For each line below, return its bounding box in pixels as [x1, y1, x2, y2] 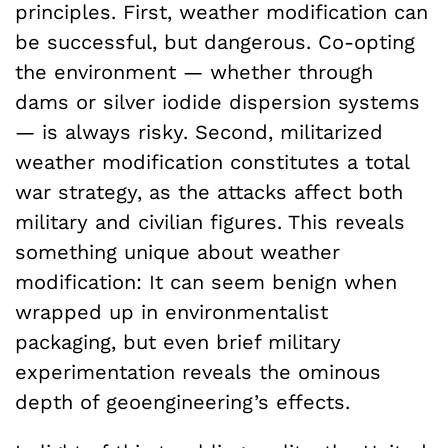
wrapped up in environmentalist [15, 299, 328, 324]
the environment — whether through [15, 59, 373, 84]
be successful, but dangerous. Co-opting [15, 29, 415, 54]
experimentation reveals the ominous [15, 359, 381, 384]
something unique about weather [15, 239, 340, 264]
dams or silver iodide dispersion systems [15, 89, 420, 114]
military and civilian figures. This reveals [15, 209, 405, 234]
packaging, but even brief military [15, 329, 341, 354]
